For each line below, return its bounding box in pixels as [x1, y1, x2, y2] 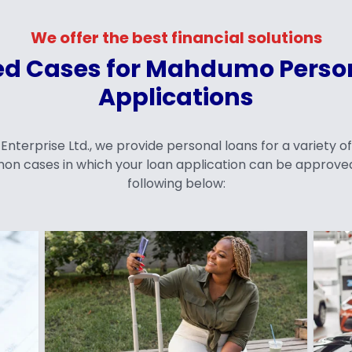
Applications [97, 81, 254, 114]
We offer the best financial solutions [30, 27, 322, 49]
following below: [126, 174, 225, 192]
